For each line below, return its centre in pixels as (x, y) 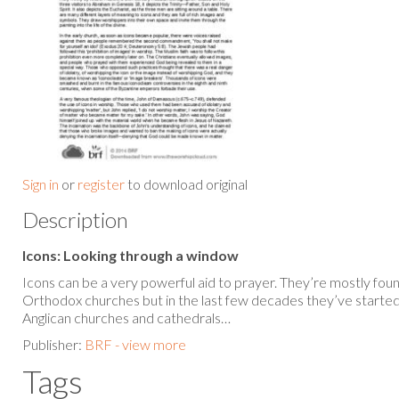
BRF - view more (135, 344)
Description (75, 219)
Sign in (41, 183)
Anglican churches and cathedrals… (126, 317)
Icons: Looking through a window (130, 255)
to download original (186, 183)
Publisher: (53, 344)
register (101, 183)
